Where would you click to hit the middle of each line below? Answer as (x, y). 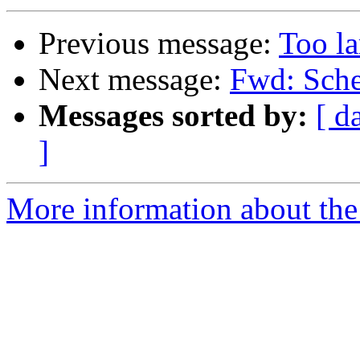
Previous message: (159, 43)
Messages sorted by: (173, 116)
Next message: (134, 80)
